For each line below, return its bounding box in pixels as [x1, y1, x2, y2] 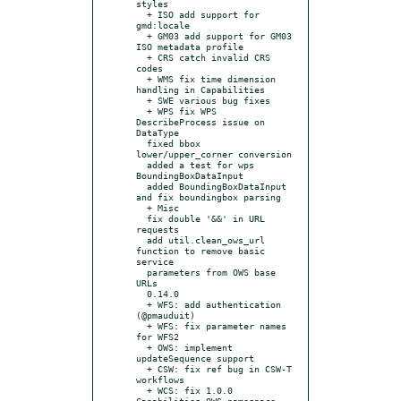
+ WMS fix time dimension [136, 73, 147, 84]
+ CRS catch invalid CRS [136, 51, 147, 63]
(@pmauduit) [136, 309, 195, 320]
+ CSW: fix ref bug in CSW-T [136, 363, 147, 374]
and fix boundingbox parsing [136, 191, 281, 202]
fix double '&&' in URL [136, 212, 147, 224]
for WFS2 [136, 330, 179, 342]
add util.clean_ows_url [136, 234, 147, 245]
